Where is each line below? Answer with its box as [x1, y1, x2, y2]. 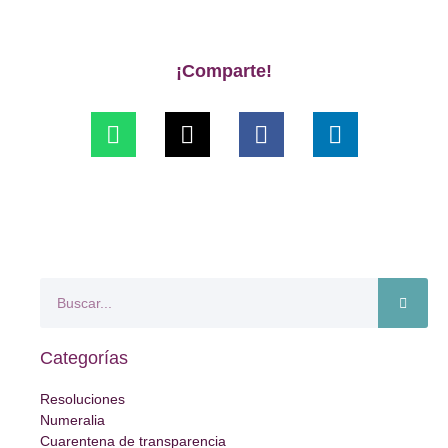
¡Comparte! [176, 61, 272, 82]
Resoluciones [40, 391, 125, 408]
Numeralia [40, 412, 105, 429]
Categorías [40, 348, 128, 369]
